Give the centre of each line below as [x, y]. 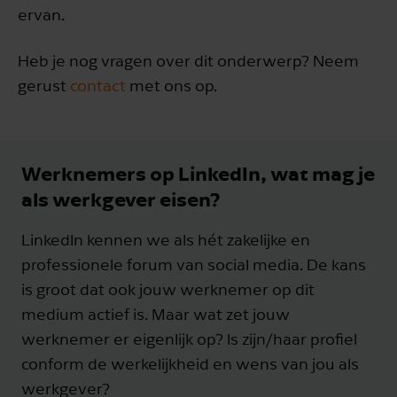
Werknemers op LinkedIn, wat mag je [198, 173]
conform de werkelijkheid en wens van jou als [190, 363]
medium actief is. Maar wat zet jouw [156, 314]
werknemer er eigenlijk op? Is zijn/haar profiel [189, 339]
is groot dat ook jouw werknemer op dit [168, 289]
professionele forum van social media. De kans [194, 264]
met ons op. [173, 85]
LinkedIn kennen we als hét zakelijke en [166, 239]
